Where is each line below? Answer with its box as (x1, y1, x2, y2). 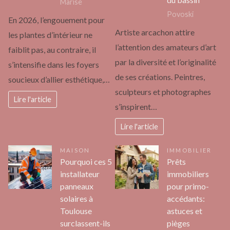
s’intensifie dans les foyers (8, 59, 99, 69)
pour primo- (167, 181, 209, 191)
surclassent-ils (60, 218, 110, 228)
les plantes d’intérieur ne (8, 29, 92, 40)
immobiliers (167, 169, 209, 179)
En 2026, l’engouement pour (8, 14, 105, 25)
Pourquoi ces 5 (60, 157, 112, 167)
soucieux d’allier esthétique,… (8, 74, 110, 84)
